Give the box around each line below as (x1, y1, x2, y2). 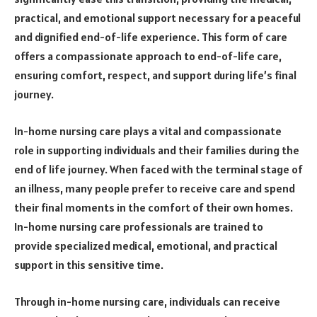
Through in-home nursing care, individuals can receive (14, 294, 280, 309)
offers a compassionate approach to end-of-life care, (14, 49, 282, 64)
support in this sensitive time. (14, 258, 163, 272)
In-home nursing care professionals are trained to (14, 219, 263, 234)
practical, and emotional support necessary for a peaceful (14, 11, 301, 25)
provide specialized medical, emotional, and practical (14, 238, 277, 253)
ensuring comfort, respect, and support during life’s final (14, 68, 296, 83)
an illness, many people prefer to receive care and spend (14, 181, 295, 196)
